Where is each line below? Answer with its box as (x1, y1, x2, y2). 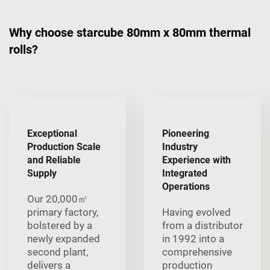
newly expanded (27, 233, 100, 245)
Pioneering (162, 128, 209, 140)
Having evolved (162, 206, 231, 219)
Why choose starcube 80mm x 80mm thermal (9, 25, 251, 40)
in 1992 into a (162, 233, 224, 245)
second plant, (27, 246, 88, 259)
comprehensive (162, 246, 232, 259)
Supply (27, 168, 57, 180)
